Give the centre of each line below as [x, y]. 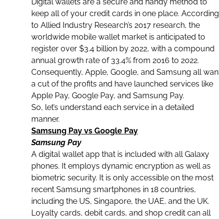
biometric [48, 178]
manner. [45, 119]
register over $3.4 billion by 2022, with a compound [123, 49]
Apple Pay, [52, 96]
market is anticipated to [163, 37]
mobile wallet [96, 37]
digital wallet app [69, 154]
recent [44, 189]
